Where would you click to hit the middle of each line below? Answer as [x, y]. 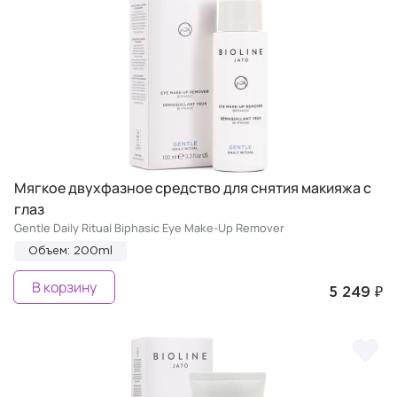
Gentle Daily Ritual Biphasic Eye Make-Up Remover [149, 227]
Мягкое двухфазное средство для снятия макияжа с [193, 187]
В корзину [64, 287]
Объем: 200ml [70, 251]
